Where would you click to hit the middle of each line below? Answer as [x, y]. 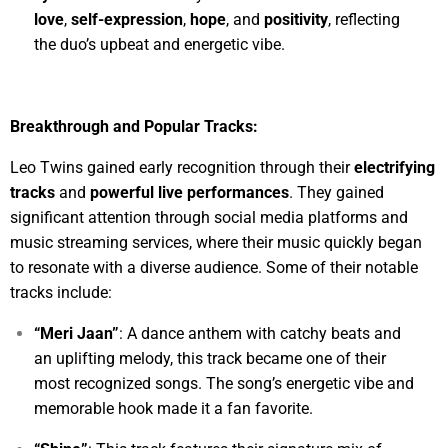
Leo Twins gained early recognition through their [182, 167]
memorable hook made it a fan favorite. [175, 408]
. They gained [336, 192]
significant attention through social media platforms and [209, 217]
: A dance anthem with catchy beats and [260, 333]
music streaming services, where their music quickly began [216, 242]
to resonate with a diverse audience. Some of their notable [214, 267]
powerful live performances [189, 192]
